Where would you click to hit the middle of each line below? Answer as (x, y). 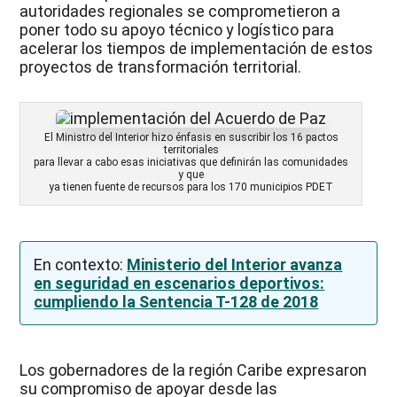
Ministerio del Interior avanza (235, 264)
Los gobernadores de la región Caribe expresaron (194, 370)
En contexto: (81, 264)
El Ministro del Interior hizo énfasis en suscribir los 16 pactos (191, 137)
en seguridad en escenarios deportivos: (179, 283)
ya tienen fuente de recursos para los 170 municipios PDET (191, 187)
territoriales (191, 149)
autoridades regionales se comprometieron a (180, 12)
